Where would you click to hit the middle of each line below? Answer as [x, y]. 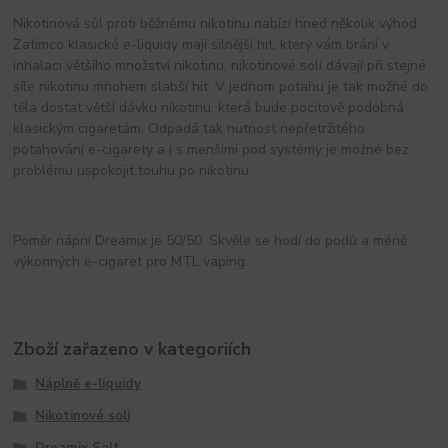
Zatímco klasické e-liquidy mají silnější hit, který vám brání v [201, 45]
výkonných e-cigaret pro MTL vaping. [131, 262]
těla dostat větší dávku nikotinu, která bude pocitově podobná [209, 108]
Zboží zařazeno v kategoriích [132, 349]
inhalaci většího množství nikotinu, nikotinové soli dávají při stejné [220, 66]
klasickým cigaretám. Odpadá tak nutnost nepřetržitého [189, 129]
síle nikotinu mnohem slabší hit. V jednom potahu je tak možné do [221, 87]
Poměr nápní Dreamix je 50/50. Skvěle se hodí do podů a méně [210, 241]
